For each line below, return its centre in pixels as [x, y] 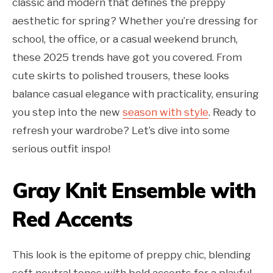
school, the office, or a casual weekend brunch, [125, 39]
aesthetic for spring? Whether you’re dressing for [135, 21]
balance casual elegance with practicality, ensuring [136, 94]
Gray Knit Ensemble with [134, 191]
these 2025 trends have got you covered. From [127, 58]
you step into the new [67, 112]
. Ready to [232, 112]
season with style [165, 112]
